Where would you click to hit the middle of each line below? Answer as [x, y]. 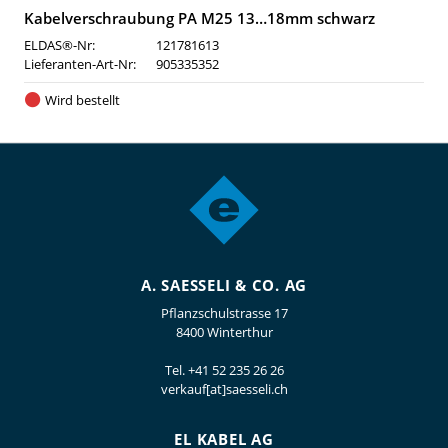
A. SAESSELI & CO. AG [224, 285]
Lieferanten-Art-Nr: [80, 64]
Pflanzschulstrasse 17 [224, 313]
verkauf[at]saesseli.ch [224, 389]
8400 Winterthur [224, 332]
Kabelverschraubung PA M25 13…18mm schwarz [199, 18]
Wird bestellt [82, 100]
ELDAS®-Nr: [59, 45]
